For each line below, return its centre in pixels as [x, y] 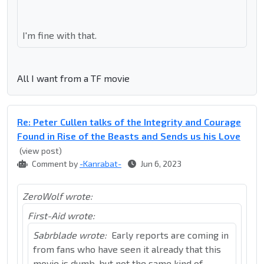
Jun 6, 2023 [160, 164]
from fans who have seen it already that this [127, 249]
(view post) [41, 151]
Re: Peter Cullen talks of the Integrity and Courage [129, 122]
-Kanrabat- [100, 164]
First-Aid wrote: [61, 216]
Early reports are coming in [170, 235]
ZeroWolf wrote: [57, 196]
